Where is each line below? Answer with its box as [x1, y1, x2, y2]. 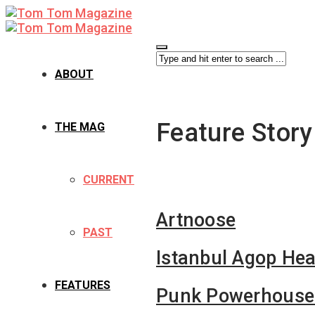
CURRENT [83, 173, 134, 186]
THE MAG [55, 120, 105, 134]
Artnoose [156, 208, 236, 231]
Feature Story [156, 118, 313, 148]
